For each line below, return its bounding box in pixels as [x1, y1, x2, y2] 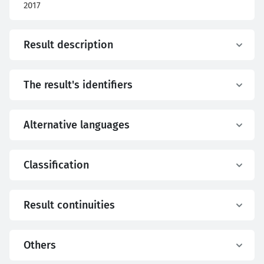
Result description [24, 38, 113, 51]
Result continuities [24, 199, 115, 212]
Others [24, 239, 56, 252]
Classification [24, 159, 89, 171]
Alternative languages [24, 118, 130, 131]
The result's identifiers [24, 78, 133, 91]
